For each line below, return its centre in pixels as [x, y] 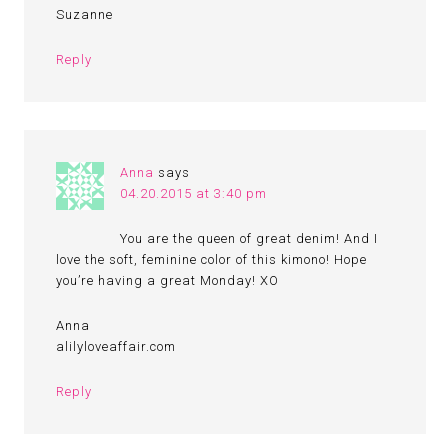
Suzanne [85, 14]
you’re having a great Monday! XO [168, 280]
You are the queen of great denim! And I [249, 238]
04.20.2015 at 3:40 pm [194, 193]
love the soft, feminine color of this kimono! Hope [212, 259]
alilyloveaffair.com [116, 346]
